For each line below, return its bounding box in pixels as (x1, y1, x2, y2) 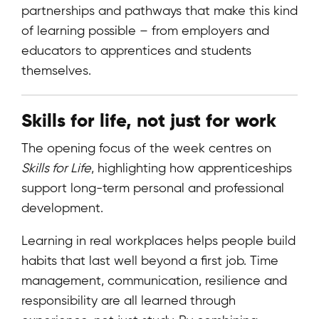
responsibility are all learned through (21, 292, 236, 308)
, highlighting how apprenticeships (91, 159, 292, 175)
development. (21, 199, 103, 215)
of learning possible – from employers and (21, 22, 269, 38)
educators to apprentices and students (21, 42, 251, 58)
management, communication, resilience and (21, 272, 287, 288)
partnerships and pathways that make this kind (21, 2, 298, 18)
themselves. (21, 62, 91, 78)
